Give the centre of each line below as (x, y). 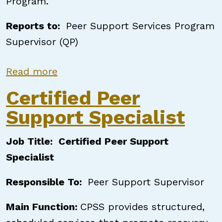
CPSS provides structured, (142, 207)
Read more (32, 71)
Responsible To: (47, 182)
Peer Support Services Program (140, 26)
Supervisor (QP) (42, 42)
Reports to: (36, 26)
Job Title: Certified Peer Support (87, 141)
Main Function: (43, 207)
